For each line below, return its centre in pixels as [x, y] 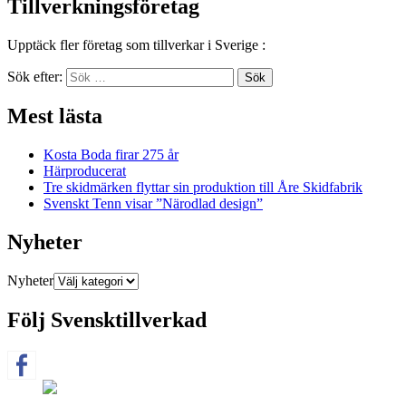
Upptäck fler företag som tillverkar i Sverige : [136, 44]
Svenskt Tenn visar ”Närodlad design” [153, 204]
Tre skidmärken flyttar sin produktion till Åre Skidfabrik [203, 188]
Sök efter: [35, 76]
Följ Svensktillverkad [107, 320]
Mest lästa [55, 116]
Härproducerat [85, 171]
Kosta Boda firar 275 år [111, 155]
